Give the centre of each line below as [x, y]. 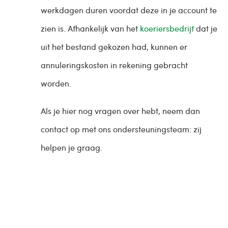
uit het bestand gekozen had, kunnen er [114, 47]
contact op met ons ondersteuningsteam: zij [121, 129]
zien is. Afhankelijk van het [90, 28]
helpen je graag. [73, 147]
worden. [56, 83]
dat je [206, 28]
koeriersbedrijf [167, 28]
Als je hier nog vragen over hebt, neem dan [120, 111]
